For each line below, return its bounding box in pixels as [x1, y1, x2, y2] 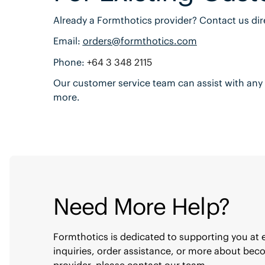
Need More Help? [53, 192, 230, 221]
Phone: [53, 56, 87, 68]
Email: [53, 35, 83, 47]
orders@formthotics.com [82, 35, 197, 47]
